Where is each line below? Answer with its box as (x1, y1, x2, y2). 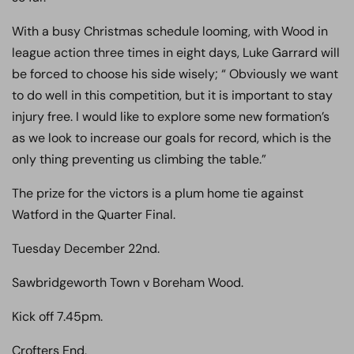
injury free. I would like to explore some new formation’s (12, 108, 330, 125)
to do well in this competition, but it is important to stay (12, 87, 333, 104)
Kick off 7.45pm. (12, 308, 103, 325)
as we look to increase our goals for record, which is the (12, 130, 331, 146)
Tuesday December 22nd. (12, 240, 160, 257)
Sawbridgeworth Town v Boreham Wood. (12, 274, 243, 291)
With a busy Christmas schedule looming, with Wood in (12, 23, 328, 40)
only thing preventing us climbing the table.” (12, 151, 266, 168)
